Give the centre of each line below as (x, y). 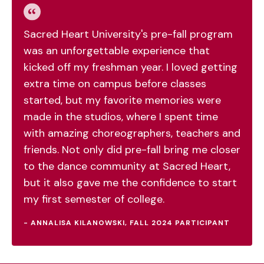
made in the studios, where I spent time (121, 116)
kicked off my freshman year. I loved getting (131, 67)
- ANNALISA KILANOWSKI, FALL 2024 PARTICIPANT (127, 222)
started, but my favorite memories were (122, 100)
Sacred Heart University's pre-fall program (128, 34)
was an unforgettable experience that (117, 50)
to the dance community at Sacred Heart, (127, 166)
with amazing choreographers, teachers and (132, 133)
